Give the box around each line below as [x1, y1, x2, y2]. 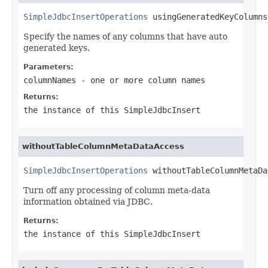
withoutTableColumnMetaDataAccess [22, 141, 184, 151]
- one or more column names [76, 75, 205, 85]
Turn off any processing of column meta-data [23, 185, 210, 195]
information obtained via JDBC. [23, 196, 153, 206]
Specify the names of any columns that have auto [23, 31, 227, 41]
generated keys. [23, 42, 90, 53]
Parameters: [23, 62, 74, 71]
